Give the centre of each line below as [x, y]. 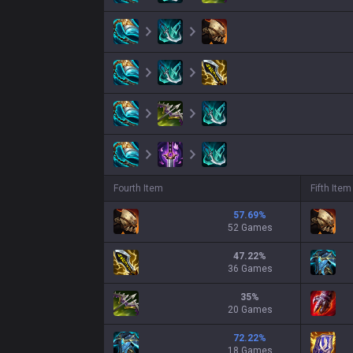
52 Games [250, 228]
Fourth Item [138, 188]
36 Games [250, 269]
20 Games [250, 310]
